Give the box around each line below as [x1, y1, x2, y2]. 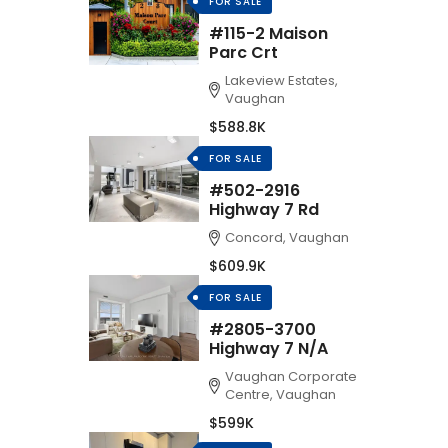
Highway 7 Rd [209, 198, 319, 221]
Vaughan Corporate [225, 367, 358, 386]
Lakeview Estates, [225, 71, 339, 90]
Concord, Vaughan [225, 228, 350, 247]
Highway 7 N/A [209, 337, 328, 360]
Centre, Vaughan [225, 385, 337, 404]
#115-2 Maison [209, 22, 328, 45]
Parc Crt [209, 41, 278, 64]
